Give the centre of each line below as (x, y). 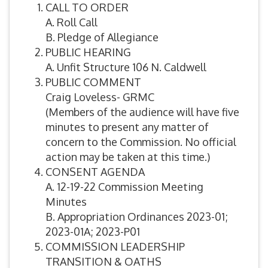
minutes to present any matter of (127, 127)
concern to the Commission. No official (141, 142)
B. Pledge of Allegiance (102, 37)
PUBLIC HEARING (88, 52)
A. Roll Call (71, 22)
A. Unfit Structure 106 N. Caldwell (126, 67)
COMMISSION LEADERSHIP (115, 247)
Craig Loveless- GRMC (100, 97)
